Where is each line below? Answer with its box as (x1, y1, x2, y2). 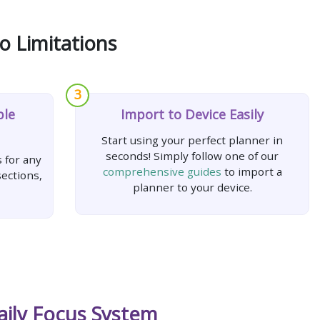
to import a (221, 164, 282, 179)
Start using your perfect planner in (101, 132, 283, 147)
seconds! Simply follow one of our (106, 148, 279, 163)
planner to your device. (132, 179, 252, 194)
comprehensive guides (102, 164, 221, 179)
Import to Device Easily (121, 105, 264, 123)
